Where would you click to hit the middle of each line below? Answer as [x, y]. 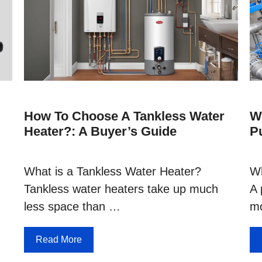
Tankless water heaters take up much [121, 189]
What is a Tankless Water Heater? [112, 171]
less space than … [72, 206]
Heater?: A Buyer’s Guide [100, 131]
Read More [58, 239]
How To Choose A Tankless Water [124, 116]
